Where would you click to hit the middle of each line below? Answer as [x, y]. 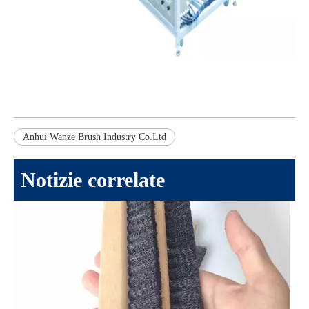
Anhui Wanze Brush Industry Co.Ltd [94, 137]
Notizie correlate [93, 180]
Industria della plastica [62, 36]
